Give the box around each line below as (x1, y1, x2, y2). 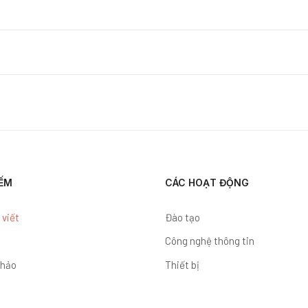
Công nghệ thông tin (165, 234, 254, 247)
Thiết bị (165, 258, 199, 272)
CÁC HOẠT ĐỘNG (165, 176, 249, 188)
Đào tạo (165, 210, 200, 223)
